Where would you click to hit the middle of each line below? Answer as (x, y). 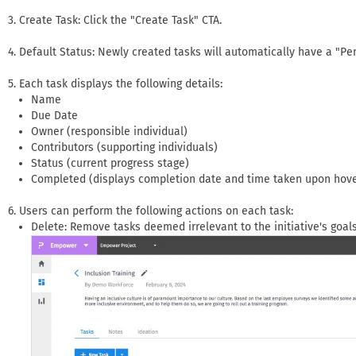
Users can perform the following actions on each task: (156, 211)
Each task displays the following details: (121, 84)
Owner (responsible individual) (109, 132)
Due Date (54, 116)
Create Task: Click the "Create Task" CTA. (120, 21)
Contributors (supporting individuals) (124, 148)
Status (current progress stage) (110, 164)
